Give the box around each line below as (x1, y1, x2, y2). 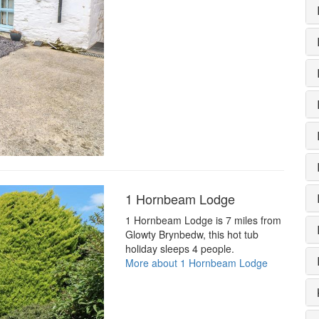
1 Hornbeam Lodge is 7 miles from (125, 212, 281, 227)
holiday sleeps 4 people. (125, 241, 234, 256)
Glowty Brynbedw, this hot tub (125, 226, 258, 241)
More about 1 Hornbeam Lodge (125, 255, 268, 270)
